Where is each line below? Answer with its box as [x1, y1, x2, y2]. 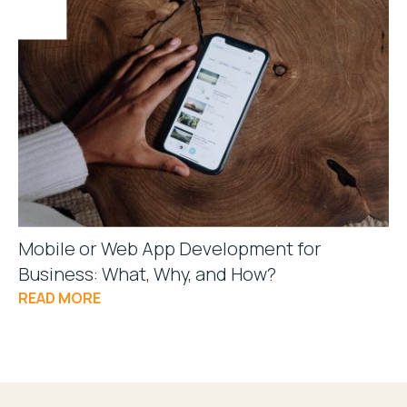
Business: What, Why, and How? [18, 261, 276, 286]
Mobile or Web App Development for [18, 235, 322, 261]
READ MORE [18, 287, 101, 308]
